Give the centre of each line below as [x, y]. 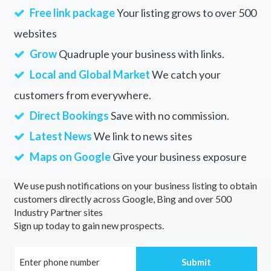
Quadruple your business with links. [140, 54]
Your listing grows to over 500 [185, 13]
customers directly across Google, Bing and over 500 [122, 199]
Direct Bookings [69, 116]
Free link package [72, 13]
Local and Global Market [90, 75]
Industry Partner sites [58, 212]
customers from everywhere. [82, 95]
